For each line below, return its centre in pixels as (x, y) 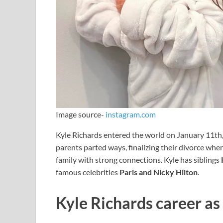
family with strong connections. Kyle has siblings (138, 159)
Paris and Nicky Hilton (159, 172)
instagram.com (131, 114)
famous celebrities (88, 172)
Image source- (81, 114)
